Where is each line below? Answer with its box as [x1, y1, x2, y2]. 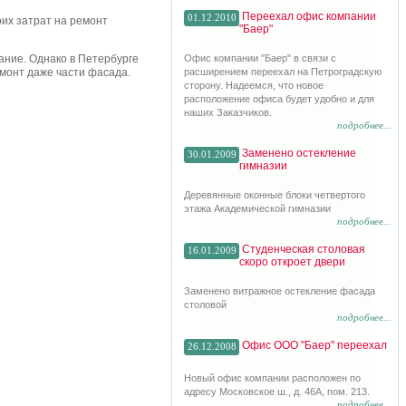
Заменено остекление [242, 147, 356, 159]
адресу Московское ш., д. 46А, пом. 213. [184, 386, 370, 397]
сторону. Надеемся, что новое [184, 80, 324, 91]
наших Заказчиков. [184, 107, 272, 118]
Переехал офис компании [242, 10, 376, 23]
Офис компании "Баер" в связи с [184, 53, 336, 63]
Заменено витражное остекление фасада [184, 285, 375, 296]
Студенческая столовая [242, 243, 365, 256]
